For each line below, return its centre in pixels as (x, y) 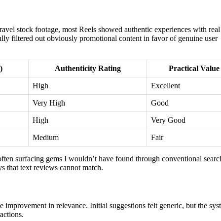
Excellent (166, 85)
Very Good (168, 120)
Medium (46, 137)
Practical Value (194, 68)
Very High (49, 103)
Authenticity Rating (88, 68)
